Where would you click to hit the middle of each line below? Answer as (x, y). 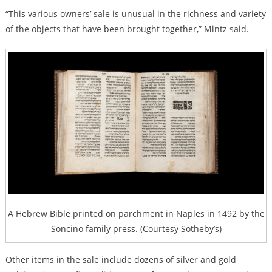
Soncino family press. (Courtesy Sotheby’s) (136, 229)
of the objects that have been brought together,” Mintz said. (127, 29)
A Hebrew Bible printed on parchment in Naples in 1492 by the (136, 214)
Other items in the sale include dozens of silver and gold (121, 260)
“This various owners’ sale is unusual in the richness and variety (135, 14)
